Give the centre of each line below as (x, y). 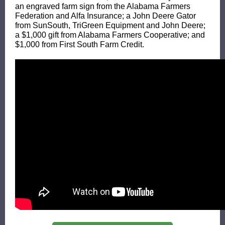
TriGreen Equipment (108, 25)
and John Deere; (175, 25)
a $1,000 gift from (46, 35)
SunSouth (50, 25)
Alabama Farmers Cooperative (133, 35)
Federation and (43, 16)
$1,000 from (37, 44)
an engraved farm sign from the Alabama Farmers (103, 6)
